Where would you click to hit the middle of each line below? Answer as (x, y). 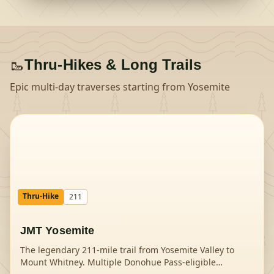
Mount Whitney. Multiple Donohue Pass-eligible (118, 262)
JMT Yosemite (57, 231)
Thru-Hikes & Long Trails (113, 65)
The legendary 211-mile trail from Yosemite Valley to (127, 250)
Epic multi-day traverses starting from (99, 87)
